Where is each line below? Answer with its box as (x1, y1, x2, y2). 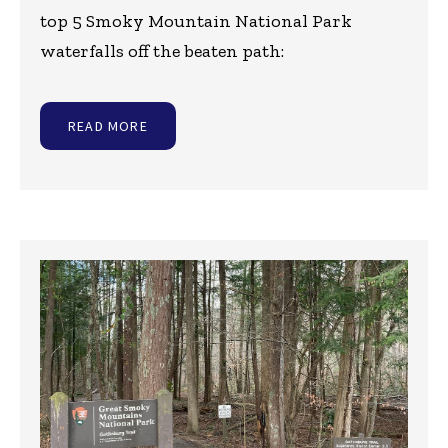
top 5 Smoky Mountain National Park (40, 10, 352, 33)
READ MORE (68, 117, 148, 136)
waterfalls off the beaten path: (40, 40, 284, 63)
